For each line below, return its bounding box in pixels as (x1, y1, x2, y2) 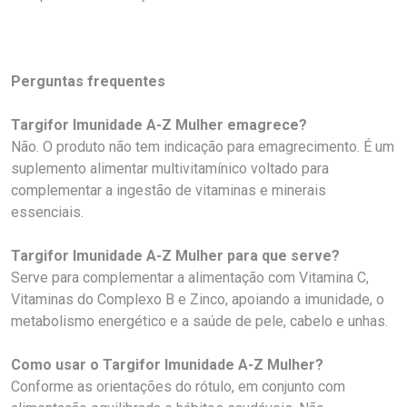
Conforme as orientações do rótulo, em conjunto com (11, 378, 345, 395)
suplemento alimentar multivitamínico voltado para (11, 160, 329, 177)
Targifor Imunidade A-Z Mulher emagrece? (11, 116, 307, 134)
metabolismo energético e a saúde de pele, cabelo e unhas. (11, 313, 388, 330)
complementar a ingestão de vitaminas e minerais (11, 182, 326, 199)
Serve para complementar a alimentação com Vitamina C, (11, 269, 369, 286)
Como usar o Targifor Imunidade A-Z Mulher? (11, 356, 323, 373)
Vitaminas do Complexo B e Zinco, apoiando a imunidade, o (11, 291, 384, 308)
